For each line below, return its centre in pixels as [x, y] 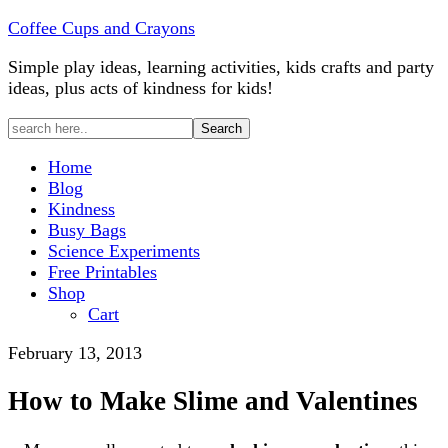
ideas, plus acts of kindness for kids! [140, 88]
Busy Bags [87, 230]
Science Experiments [124, 251]
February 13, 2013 [75, 353]
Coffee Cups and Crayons [101, 28]
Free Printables [102, 272]
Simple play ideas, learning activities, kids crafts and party [221, 67]
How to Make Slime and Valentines [213, 401]
